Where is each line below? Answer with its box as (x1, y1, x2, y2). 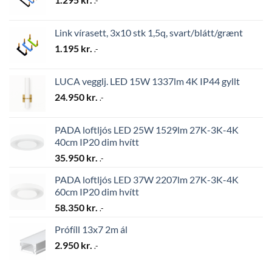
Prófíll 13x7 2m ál (55, 223, 127, 235)
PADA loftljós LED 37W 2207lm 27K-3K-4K (55, 173, 239, 185)
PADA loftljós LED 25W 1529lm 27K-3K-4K (55, 123, 239, 135)
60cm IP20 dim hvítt (55, 185, 139, 197)
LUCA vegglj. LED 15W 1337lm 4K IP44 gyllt (55, 75, 240, 87)
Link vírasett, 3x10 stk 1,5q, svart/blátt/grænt (55, 26, 243, 38)
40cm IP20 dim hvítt (55, 135, 139, 148)
